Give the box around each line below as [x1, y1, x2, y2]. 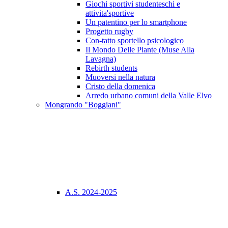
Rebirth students [85, 64, 137, 73]
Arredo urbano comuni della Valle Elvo [85, 91, 212, 100]
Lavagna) [85, 54, 116, 64]
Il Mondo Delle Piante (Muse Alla [85, 45, 194, 54]
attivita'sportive [85, 9, 134, 18]
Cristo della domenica [85, 82, 155, 91]
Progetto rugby [85, 27, 133, 36]
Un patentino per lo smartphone [85, 18, 187, 27]
